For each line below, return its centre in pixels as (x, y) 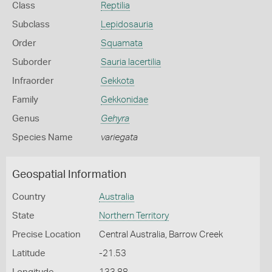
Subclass (31, 25)
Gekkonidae (124, 100)
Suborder (32, 62)
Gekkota (117, 81)
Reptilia (115, 6)
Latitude (29, 253)
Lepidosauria (127, 25)
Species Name (42, 138)
